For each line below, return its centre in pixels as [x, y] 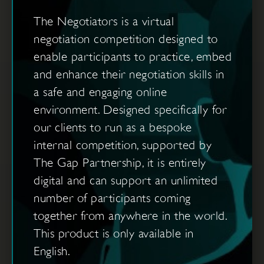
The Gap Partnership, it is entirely [120, 162]
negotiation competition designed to [126, 39]
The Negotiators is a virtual [104, 21]
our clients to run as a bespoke [113, 127]
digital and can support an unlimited [126, 180]
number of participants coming [112, 198]
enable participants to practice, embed [133, 56]
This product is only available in [114, 233]
